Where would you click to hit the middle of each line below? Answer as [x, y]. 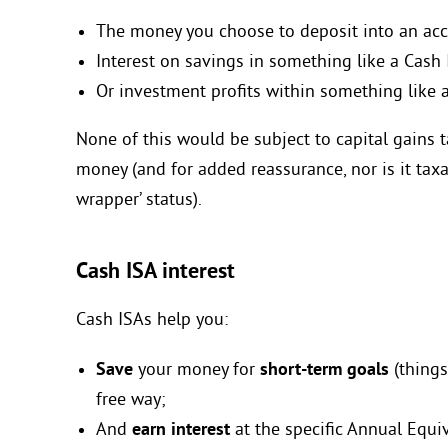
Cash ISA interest [155, 273]
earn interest [181, 431]
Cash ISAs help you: [152, 321]
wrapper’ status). [139, 201]
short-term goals [324, 371]
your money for [196, 371]
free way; [131, 401]
